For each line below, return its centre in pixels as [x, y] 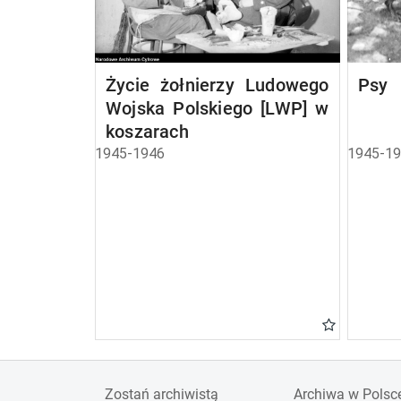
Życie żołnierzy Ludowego [218, 85]
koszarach [147, 132]
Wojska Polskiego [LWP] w [218, 108]
